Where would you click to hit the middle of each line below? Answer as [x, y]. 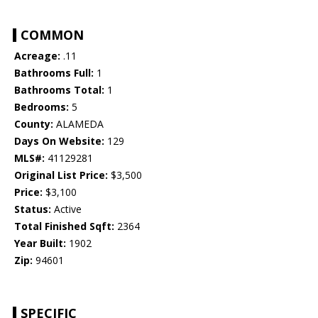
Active [66, 209]
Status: [33, 209]
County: [34, 124]
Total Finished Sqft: [64, 226]
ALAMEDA [78, 124]
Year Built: [40, 243]
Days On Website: [59, 141]
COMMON [52, 35]
